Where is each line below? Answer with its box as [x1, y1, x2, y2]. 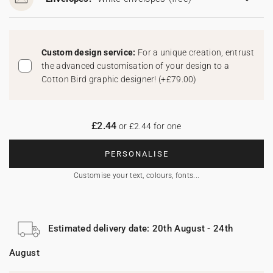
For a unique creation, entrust [137, 48, 254, 57]
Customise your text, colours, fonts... [73, 171, 200, 180]
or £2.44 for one [116, 121, 182, 131]
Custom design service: [41, 48, 138, 57]
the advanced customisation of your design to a [41, 61, 229, 71]
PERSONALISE [104, 149, 169, 158]
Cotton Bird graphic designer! [41, 74, 159, 84]
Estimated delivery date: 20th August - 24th [48, 222, 233, 234]
